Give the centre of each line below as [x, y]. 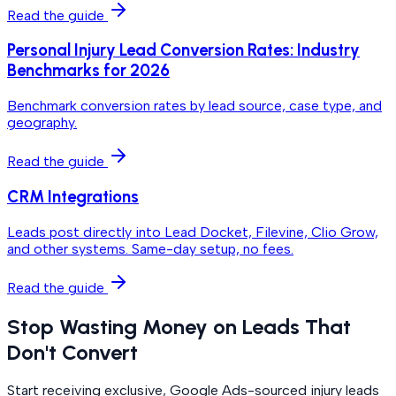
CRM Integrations [73, 196]
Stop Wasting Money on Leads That [179, 326]
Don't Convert [72, 352]
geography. [42, 123]
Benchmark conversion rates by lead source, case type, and [194, 106]
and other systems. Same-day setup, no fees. [150, 248]
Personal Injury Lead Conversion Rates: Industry [183, 50]
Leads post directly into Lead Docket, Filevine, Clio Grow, [193, 232]
